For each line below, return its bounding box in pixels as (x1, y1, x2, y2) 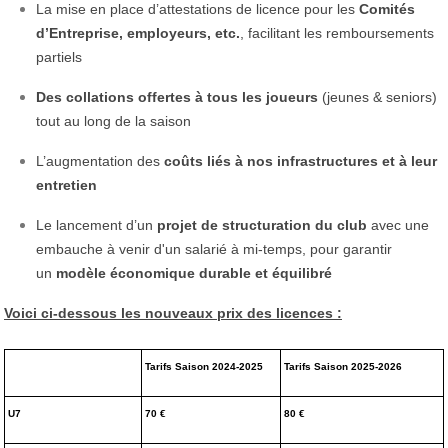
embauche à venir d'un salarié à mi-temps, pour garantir (36, 240, 392, 257)
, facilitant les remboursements (240, 24, 434, 41)
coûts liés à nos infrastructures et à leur (164, 152, 437, 169)
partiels (36, 48, 82, 65)
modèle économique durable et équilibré (56, 264, 332, 281)
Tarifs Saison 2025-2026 (284, 360, 402, 372)
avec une (367, 216, 429, 233)
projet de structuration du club (157, 216, 367, 233)
